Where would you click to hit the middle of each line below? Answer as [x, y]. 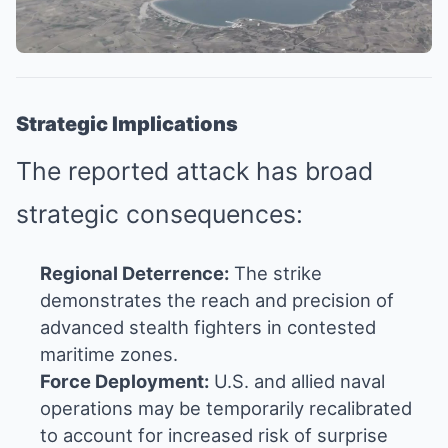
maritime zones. [109, 354]
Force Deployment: [124, 381]
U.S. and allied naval [297, 381]
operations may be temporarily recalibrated [226, 408]
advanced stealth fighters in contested [208, 327]
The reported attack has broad [194, 171]
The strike [275, 273]
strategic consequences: [159, 214]
